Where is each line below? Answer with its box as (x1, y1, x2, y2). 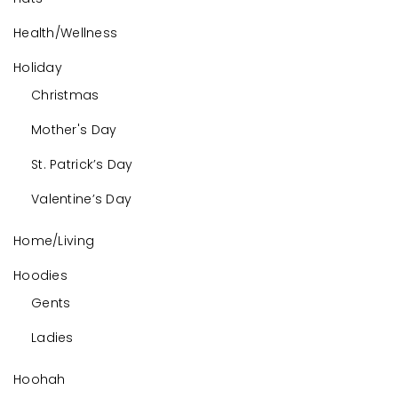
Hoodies (13, 267, 68, 284)
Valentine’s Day (31, 190, 132, 208)
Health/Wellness (13, 24, 118, 42)
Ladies (31, 329, 74, 346)
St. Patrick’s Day (31, 155, 133, 173)
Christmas (31, 86, 99, 104)
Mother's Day (31, 121, 117, 139)
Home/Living (13, 232, 95, 250)
